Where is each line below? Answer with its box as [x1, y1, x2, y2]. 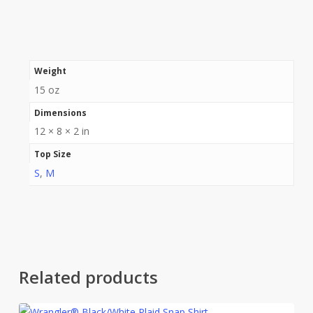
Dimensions [34, 106, 87, 119]
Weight [34, 65, 66, 77]
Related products [18, 265, 158, 289]
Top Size [34, 148, 71, 160]
